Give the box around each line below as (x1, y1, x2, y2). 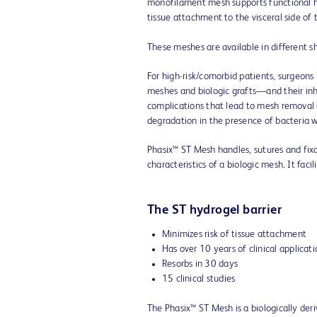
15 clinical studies (161, 274, 236, 284)
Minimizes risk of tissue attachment (161, 229, 307, 239)
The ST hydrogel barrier (147, 204, 282, 217)
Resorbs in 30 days (161, 259, 238, 269)
